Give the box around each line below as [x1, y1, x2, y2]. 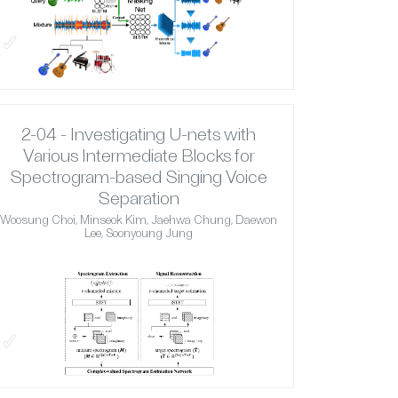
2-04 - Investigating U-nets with [21, 123, 256, 145]
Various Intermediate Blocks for [22, 144, 255, 166]
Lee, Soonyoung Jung [84, 226, 193, 241]
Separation [98, 187, 179, 209]
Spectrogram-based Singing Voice [10, 165, 267, 187]
